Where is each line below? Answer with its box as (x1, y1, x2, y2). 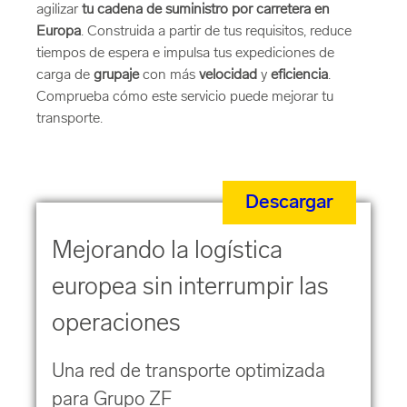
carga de (36, 68, 94, 83)
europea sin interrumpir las (52, 276, 329, 301)
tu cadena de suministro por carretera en (82, 3, 330, 17)
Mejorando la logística (52, 240, 283, 264)
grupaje (94, 68, 139, 83)
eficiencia (271, 68, 328, 83)
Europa (36, 25, 81, 39)
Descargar (245, 193, 333, 213)
